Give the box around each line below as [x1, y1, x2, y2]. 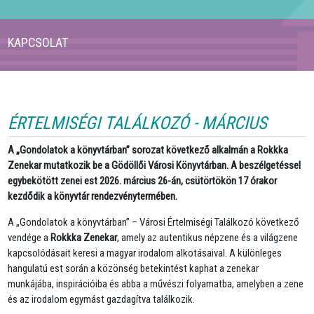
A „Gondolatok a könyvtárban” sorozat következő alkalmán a [8, 143, 258, 156]
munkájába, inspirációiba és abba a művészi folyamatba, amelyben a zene [8, 277, 304, 290]
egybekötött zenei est [8, 174, 100, 187]
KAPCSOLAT [8, 34, 69, 50]
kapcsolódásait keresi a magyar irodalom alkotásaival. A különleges [8, 246, 282, 259]
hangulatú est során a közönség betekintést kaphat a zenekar [8, 261, 259, 275]
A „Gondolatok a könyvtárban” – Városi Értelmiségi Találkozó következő [8, 215, 300, 228]
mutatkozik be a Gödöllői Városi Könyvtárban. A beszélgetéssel [41, 158, 301, 172]
